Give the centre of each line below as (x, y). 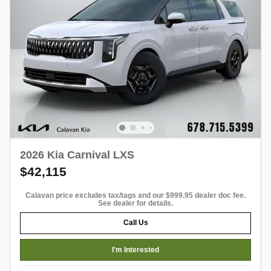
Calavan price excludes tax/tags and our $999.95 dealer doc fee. (135, 195)
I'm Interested (135, 250)
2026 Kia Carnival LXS (77, 155)
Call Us (135, 223)
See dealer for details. (135, 203)
